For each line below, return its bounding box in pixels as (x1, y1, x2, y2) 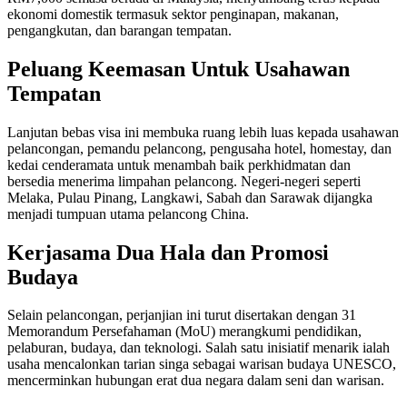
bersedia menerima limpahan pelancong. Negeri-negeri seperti (7, 173, 361, 189)
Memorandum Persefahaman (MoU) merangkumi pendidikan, (7, 323, 362, 340)
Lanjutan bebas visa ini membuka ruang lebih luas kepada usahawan (7, 124, 399, 140)
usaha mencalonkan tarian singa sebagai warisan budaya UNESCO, (7, 356, 396, 372)
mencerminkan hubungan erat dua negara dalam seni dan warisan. (7, 372, 384, 389)
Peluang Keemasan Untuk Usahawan (7, 56, 350, 81)
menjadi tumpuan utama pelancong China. (7, 205, 249, 222)
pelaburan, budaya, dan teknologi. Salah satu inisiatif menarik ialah (7, 340, 390, 356)
